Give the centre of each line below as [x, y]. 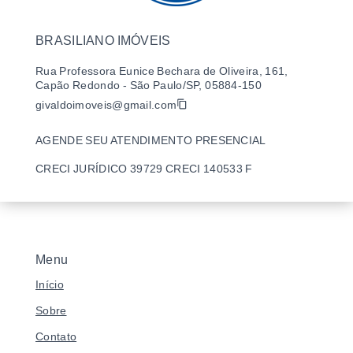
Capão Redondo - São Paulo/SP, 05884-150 [149, 85]
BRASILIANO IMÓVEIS [103, 41]
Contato [56, 336]
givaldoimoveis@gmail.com [106, 105]
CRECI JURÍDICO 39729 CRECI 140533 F [144, 169]
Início [50, 284]
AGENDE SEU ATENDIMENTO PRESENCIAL [151, 140]
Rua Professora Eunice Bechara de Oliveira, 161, [162, 71]
